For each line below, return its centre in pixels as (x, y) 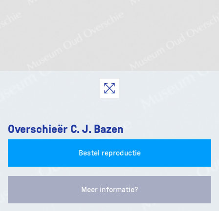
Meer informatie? (109, 190)
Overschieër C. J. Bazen (66, 129)
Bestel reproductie (109, 153)
